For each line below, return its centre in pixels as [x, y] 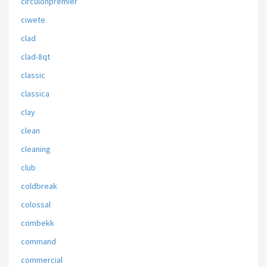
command [38, 241]
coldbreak [39, 186]
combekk [38, 223]
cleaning [36, 149]
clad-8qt [35, 57]
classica [35, 94]
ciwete [33, 20]
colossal [36, 204]
